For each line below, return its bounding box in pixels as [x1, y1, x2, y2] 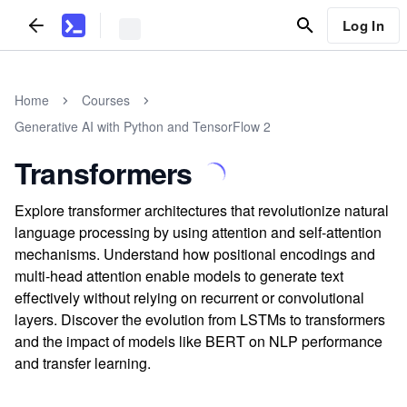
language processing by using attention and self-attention [15, 222, 382, 243]
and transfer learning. [15, 352, 151, 373]
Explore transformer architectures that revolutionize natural [15, 200, 389, 221]
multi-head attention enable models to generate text [15, 265, 343, 286]
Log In [342, 15, 384, 35]
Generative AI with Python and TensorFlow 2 [15, 117, 271, 135]
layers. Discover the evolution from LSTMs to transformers [15, 309, 385, 330]
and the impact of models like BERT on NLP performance [15, 331, 382, 352]
